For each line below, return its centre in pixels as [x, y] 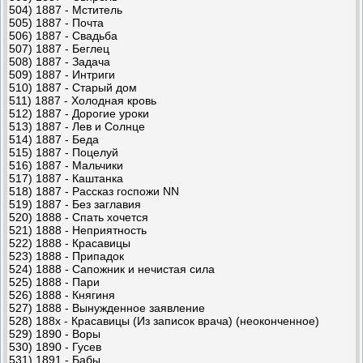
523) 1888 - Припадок [66, 256]
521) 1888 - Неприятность [78, 230]
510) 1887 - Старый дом [73, 87]
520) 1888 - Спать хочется [79, 217]
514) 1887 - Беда [54, 139]
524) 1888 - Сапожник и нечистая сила [112, 269]
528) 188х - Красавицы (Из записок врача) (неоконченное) [164, 320]
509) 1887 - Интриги [62, 74]
